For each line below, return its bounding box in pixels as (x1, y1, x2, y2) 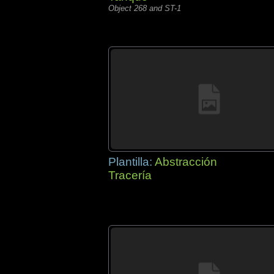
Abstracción (155, 155, 217, 168)
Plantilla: (108, 155, 155, 168)
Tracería (108, 169, 152, 182)
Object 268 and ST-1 (108, 4, 181, 13)
